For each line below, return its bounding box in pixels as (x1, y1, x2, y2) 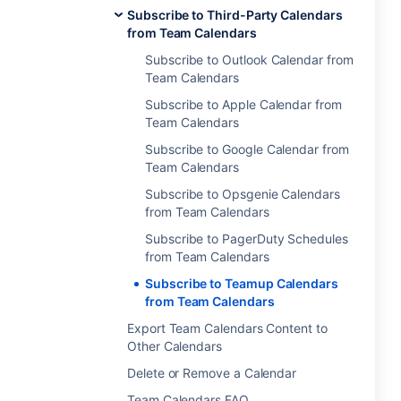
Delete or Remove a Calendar (127, 365, 297, 380)
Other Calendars (127, 338, 222, 354)
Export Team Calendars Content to (127, 320, 328, 336)
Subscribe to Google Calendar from (145, 141, 349, 157)
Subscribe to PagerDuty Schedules (145, 231, 348, 246)
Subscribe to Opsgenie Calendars (145, 186, 340, 201)
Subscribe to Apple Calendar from (145, 97, 342, 112)
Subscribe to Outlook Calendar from (145, 52, 354, 67)
